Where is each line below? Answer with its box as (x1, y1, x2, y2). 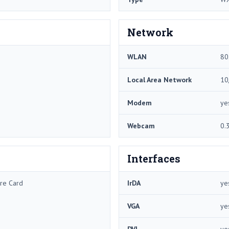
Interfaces (127, 151, 180, 165)
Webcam (127, 121, 155, 130)
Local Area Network (127, 75, 192, 84)
